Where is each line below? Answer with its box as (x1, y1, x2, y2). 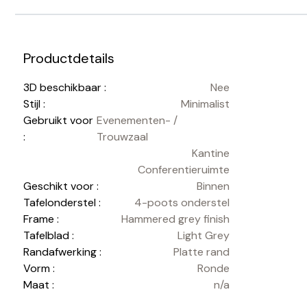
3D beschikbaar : (23, 80, 106, 95)
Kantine (191, 146, 230, 161)
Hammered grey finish (121, 212, 230, 227)
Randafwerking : (23, 245, 101, 260)
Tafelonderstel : (23, 195, 101, 210)
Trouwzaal (96, 130, 148, 145)
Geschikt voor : (23, 179, 99, 194)
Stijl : (23, 97, 45, 112)
